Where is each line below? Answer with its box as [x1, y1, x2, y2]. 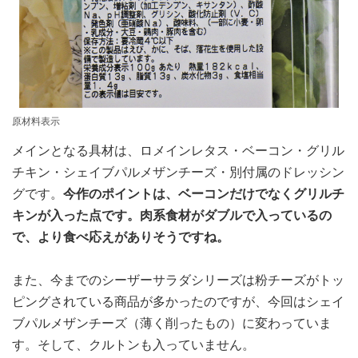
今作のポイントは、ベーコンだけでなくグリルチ [63, 185, 344, 201]
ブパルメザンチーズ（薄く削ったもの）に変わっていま [12, 315, 332, 331]
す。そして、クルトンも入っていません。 [12, 336, 255, 352]
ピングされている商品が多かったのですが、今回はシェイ [12, 293, 344, 309]
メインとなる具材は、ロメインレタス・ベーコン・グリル [12, 142, 344, 158]
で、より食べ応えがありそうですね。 [12, 229, 229, 245]
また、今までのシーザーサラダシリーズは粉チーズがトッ [12, 272, 344, 288]
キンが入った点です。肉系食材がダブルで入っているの [12, 207, 332, 223]
